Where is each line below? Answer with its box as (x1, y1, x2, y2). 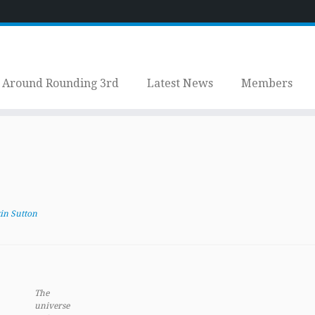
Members (240, 77, 292, 90)
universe (34, 301, 70, 311)
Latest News (146, 77, 213, 90)
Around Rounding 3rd (1, 77, 119, 90)
